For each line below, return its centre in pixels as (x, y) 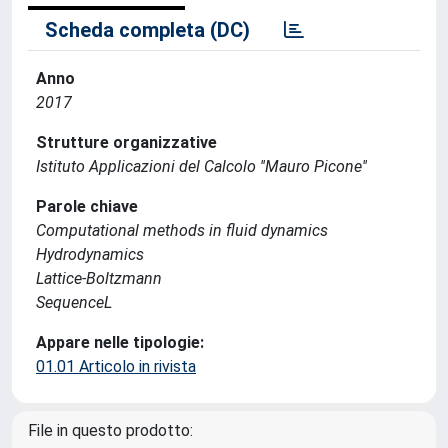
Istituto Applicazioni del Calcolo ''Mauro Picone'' (201, 166)
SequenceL (74, 302)
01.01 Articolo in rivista (116, 366)
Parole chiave (87, 206)
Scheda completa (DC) (147, 30)
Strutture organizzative (126, 142)
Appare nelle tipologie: (120, 342)
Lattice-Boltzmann (99, 278)
